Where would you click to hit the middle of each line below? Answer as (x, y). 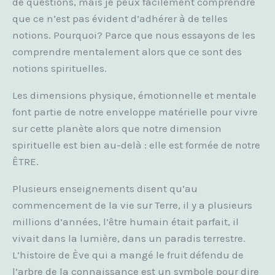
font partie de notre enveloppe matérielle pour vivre (135, 112)
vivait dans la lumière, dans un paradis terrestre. (129, 238)
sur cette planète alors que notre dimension (117, 128)
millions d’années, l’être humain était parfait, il (126, 222)
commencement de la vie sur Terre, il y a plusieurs (132, 205)
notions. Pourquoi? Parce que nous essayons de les (134, 35)
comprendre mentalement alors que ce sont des (127, 52)
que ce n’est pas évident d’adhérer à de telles (120, 18)
